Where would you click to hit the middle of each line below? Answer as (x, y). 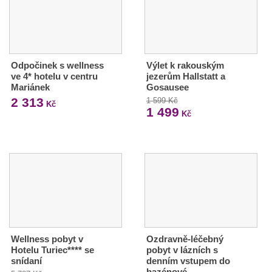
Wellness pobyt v (47, 239)
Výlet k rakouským (185, 66)
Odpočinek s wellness (57, 66)
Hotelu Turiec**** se (53, 250)
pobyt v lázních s (182, 250)
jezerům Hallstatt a (185, 76)
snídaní (26, 261)
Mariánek (30, 87)
